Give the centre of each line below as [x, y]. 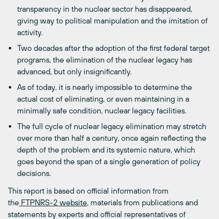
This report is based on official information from [88, 191]
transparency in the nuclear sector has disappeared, [105, 9]
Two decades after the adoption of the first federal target [114, 48]
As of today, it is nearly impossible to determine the [105, 87]
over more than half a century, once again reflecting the [112, 138]
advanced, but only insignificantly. [75, 72]
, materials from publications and [142, 203]
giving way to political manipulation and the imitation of [113, 21]
